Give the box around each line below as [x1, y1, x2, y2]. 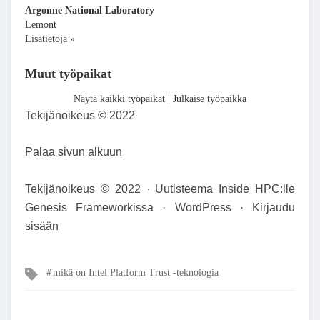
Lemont [25, 19, 56, 30]
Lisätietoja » [25, 33, 75, 44]
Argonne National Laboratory [25, 4, 154, 16]
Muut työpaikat [25, 66, 111, 81]
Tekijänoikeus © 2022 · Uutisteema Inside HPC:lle [25, 182, 295, 195]
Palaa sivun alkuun [25, 146, 122, 159]
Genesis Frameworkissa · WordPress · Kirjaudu [25, 201, 295, 214]
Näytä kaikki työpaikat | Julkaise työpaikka [74, 93, 246, 104]
